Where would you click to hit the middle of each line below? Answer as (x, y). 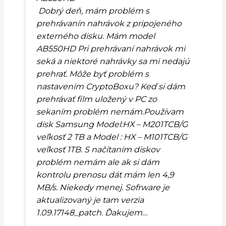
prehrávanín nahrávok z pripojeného (109, 24)
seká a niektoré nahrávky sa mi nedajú (113, 62)
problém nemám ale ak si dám (98, 162)
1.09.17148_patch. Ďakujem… (92, 213)
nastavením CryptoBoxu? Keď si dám (110, 87)
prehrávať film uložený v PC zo (96, 99)
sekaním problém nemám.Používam (110, 112)
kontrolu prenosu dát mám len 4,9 (105, 175)
